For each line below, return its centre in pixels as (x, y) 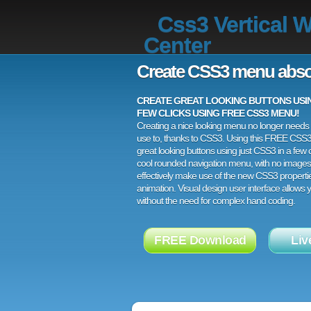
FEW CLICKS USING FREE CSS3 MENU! (218, 113)
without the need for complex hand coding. (216, 201)
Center (177, 45)
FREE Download (200, 240)
